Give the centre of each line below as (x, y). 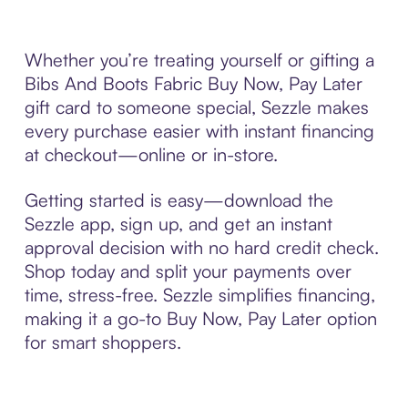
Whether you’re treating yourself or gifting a (199, 59)
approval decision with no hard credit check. (201, 247)
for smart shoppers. (102, 342)
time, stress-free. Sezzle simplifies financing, (199, 294)
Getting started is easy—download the (178, 199)
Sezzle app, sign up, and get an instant (178, 223)
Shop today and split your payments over (188, 270)
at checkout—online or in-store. (151, 154)
